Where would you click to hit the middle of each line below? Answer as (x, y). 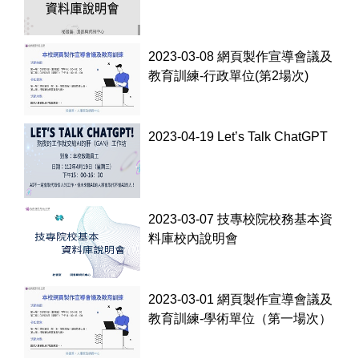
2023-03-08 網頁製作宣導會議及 (241, 56)
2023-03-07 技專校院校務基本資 (241, 219)
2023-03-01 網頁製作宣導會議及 (241, 299)
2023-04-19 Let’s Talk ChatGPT (238, 137)
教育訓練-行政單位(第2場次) (229, 75)
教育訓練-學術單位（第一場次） (240, 318)
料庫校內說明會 (194, 238)
